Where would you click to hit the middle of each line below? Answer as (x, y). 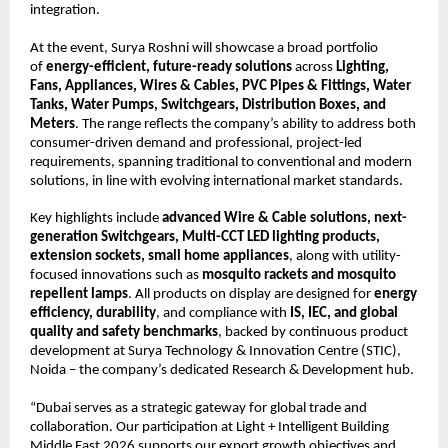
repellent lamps (79, 295)
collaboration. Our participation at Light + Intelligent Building (209, 428)
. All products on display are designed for (251, 295)
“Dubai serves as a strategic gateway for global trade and (198, 409)
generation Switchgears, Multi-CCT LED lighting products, (205, 238)
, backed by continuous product (313, 333)
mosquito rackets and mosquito (299, 276)
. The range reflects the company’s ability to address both (245, 124)
